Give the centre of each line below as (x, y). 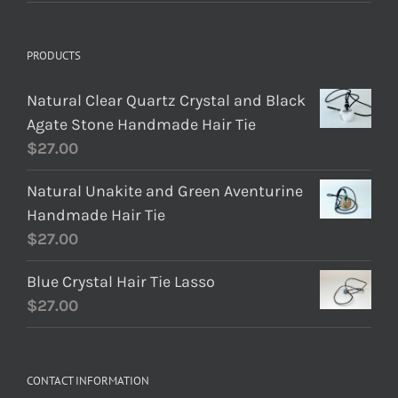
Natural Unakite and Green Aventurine (165, 191)
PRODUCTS (54, 56)
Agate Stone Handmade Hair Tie (141, 124)
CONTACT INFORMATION (88, 381)
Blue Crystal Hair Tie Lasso (121, 282)
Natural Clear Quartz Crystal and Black (166, 100)
